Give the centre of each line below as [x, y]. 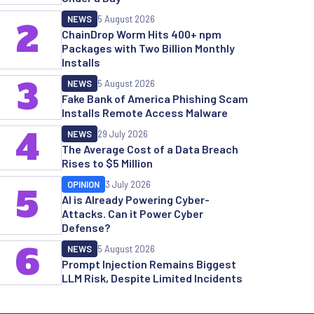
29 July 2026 [123, 134]
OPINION [83, 184]
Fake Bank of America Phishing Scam [155, 98]
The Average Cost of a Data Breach [150, 149]
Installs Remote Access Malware [145, 112]
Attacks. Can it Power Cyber [132, 213]
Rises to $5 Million [107, 163]
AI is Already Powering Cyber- [136, 199]
